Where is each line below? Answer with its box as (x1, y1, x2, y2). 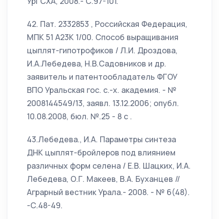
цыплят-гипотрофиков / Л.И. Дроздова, (27, 45, 177, 56)
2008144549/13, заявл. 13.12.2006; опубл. (27, 98, 179, 109)
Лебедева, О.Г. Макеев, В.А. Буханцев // (27, 174, 180, 184)
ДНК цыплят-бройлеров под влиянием (27, 147, 175, 158)
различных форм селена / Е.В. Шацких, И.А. (27, 160, 191, 171)
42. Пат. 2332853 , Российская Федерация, (27, 19, 187, 29)
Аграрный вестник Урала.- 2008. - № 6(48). (27, 187, 190, 197)
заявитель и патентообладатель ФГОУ (27, 71, 177, 82)
